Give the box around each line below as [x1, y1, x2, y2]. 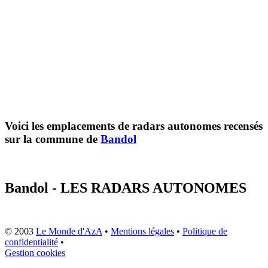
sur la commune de [5, 133, 100, 146]
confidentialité [5, 236, 58, 247]
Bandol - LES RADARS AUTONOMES [5, 179, 246, 196]
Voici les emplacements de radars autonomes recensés [5, 120, 263, 133]
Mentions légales [111, 226, 174, 236]
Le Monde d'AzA [36, 226, 102, 236]
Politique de [182, 226, 227, 236]
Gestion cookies [5, 247, 65, 258]
